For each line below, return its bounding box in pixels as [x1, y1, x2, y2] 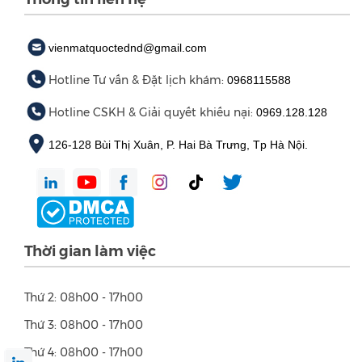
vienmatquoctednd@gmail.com [48, 41, 207, 55]
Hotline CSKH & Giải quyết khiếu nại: [48, 105, 256, 120]
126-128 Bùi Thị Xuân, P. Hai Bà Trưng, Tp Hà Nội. [48, 138, 308, 152]
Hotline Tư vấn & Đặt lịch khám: [48, 73, 227, 88]
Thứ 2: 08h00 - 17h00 [24, 290, 143, 305]
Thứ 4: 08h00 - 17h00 [24, 345, 143, 360]
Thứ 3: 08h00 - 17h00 [24, 318, 143, 333]
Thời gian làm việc [24, 242, 156, 261]
